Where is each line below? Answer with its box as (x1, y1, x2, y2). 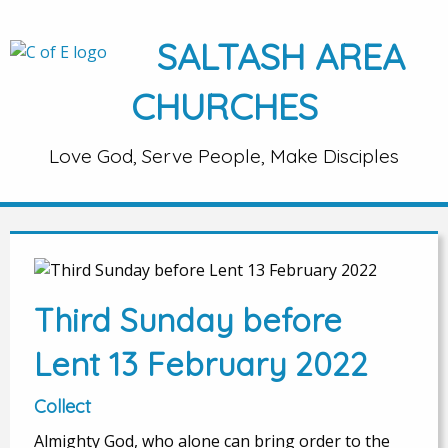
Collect (34, 394, 91, 418)
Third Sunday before (34, 299, 342, 340)
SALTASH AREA (156, 34, 405, 79)
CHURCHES (130, 84, 318, 129)
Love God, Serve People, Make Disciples (49, 143, 399, 168)
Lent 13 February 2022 (34, 343, 368, 384)
